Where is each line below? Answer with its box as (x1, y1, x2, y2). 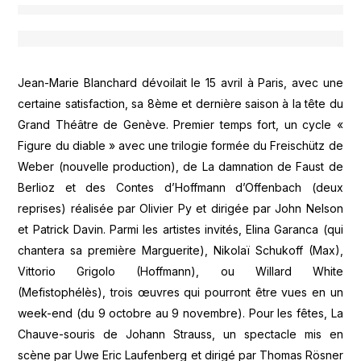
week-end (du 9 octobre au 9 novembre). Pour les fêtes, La (18, 306, 343, 321)
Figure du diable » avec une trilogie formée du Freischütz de (18, 139, 343, 153)
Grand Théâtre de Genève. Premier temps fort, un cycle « (18, 118, 343, 132)
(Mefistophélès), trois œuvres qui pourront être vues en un (18, 285, 343, 300)
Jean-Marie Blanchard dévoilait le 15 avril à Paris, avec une (18, 76, 343, 90)
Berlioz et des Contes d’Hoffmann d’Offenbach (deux (18, 180, 343, 195)
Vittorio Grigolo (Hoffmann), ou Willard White (18, 264, 343, 279)
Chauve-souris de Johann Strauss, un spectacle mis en (18, 327, 343, 342)
